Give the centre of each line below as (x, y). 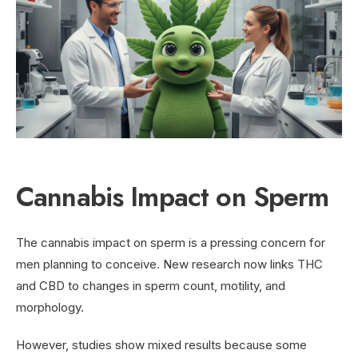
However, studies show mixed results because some (161, 344)
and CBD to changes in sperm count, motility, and (151, 285)
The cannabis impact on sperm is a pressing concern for (171, 242)
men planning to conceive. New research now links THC (169, 264)
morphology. (50, 307)
